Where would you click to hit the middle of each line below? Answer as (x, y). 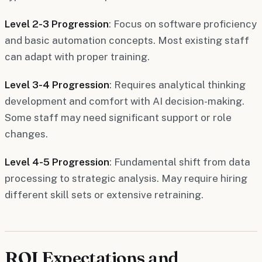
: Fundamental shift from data (180, 162)
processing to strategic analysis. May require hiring (126, 178)
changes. (26, 134)
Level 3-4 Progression (57, 85)
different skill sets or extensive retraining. (104, 194)
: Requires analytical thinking (177, 85)
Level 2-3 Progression (57, 24)
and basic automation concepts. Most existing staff (127, 40)
